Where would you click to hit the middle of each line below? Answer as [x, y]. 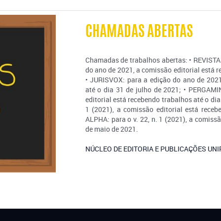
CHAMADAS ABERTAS [139, 33]
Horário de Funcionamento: [173, 120]
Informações [141, 69]
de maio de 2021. [111, 129]
